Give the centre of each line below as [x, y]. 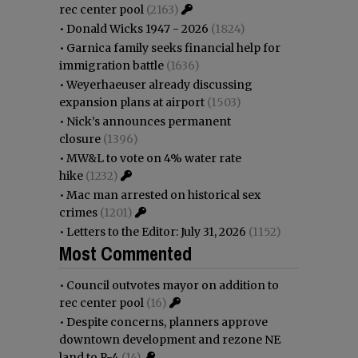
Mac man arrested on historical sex [163, 195]
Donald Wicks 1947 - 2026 [137, 28]
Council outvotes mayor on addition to [173, 285]
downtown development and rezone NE [170, 339]
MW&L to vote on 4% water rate [154, 158]
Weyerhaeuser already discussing [159, 84]
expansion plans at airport [132, 102]
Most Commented [125, 253]
